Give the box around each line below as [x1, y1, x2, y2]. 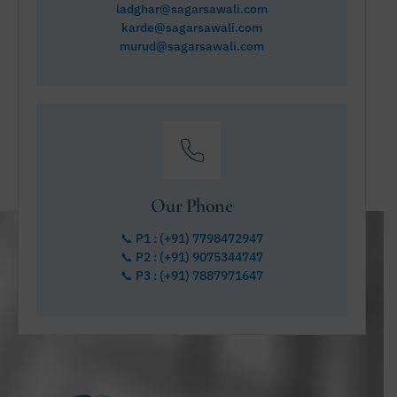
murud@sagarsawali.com [120, 37, 264, 54]
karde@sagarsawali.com [121, 19, 262, 35]
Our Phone [151, 194, 233, 218]
